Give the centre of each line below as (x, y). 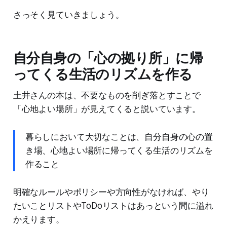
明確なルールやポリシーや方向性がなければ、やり (111, 192)
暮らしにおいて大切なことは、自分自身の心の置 (119, 137)
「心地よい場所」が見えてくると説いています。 (107, 109)
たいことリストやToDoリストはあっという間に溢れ (113, 206)
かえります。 (39, 220)
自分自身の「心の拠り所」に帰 (108, 58)
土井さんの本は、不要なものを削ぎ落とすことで (107, 96)
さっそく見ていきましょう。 (68, 15)
